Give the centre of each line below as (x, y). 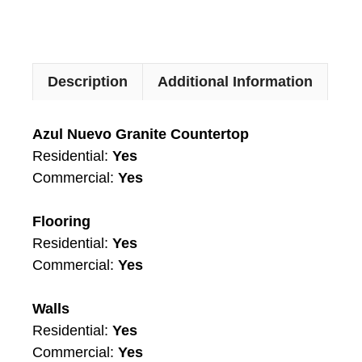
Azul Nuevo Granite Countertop (141, 135)
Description (88, 82)
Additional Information (235, 82)
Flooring (61, 222)
